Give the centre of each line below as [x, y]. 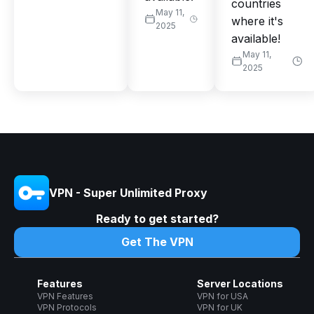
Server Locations [240, 284]
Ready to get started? [157, 219]
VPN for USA [222, 296]
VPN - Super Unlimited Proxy [128, 193]
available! [256, 39]
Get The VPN [157, 242]
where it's [257, 21]
